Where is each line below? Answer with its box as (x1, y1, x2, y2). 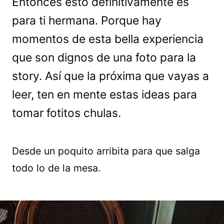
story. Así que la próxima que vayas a (12, 69, 209, 83)
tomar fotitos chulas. (12, 106, 121, 120)
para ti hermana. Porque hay (12, 13, 161, 27)
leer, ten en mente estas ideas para (12, 87, 197, 101)
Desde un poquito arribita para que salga (12, 145, 200, 157)
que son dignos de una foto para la (12, 50, 196, 64)
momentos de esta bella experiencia (12, 32, 203, 46)
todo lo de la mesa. (12, 162, 100, 174)
